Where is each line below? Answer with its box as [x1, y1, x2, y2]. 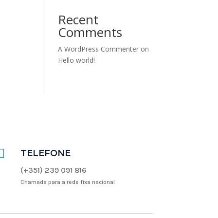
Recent [58, 10, 99, 28]
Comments [58, 23, 123, 41]
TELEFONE [20, 148, 71, 159]
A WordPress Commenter [58, 44, 139, 54]
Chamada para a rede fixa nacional [20, 179, 115, 186]
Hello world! [58, 55, 95, 65]
